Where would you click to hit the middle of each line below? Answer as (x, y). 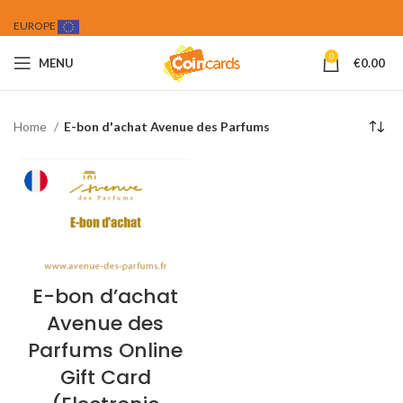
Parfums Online (105, 350)
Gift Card (105, 377)
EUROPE (36, 26)
